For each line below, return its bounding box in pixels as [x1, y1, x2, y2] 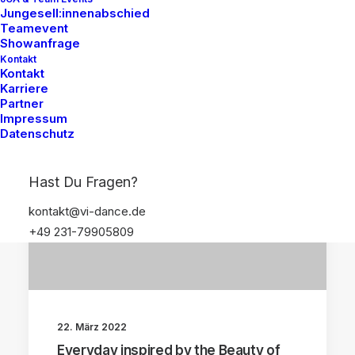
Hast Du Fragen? [29, 174, 138, 190]
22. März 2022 [57, 320, 127, 333]
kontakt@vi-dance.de [29, 204, 146, 219]
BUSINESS [245, 125, 288, 136]
